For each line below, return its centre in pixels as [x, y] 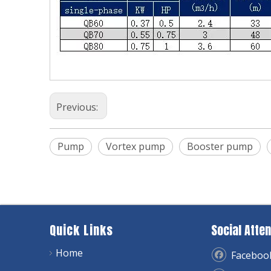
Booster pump [220, 147]
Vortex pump [135, 147]
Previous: [78, 107]
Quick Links [81, 230]
